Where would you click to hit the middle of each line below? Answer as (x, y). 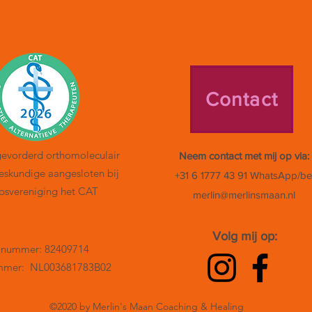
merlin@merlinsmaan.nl (244, 194)
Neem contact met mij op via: (244, 155)
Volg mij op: (244, 236)
